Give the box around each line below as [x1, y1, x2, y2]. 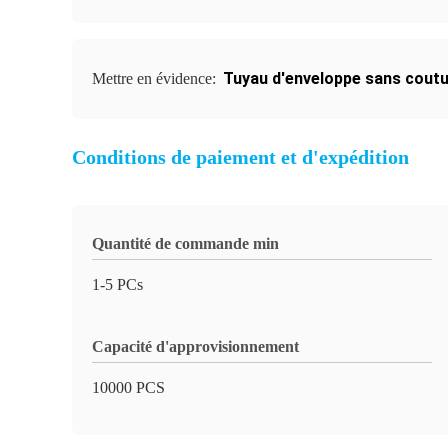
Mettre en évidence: [92, 70, 220, 87]
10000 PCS [92, 379, 165, 396]
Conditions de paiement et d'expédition [72, 146, 409, 168]
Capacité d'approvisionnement [92, 338, 299, 355]
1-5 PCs [92, 276, 143, 293]
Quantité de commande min [92, 235, 279, 252]
